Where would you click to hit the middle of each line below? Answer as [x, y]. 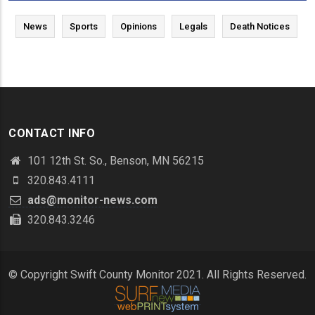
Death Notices [260, 26]
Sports [84, 26]
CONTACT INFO [52, 133]
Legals [193, 26]
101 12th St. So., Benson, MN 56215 [114, 160]
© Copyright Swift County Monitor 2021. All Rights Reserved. [157, 274]
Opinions [139, 26]
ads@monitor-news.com [91, 200]
